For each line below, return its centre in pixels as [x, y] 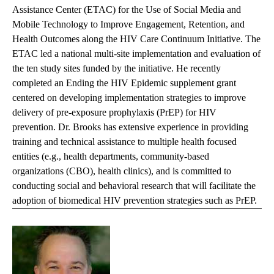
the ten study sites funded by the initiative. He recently [117, 68]
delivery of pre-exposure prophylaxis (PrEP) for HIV [114, 113]
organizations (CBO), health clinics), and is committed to [122, 171]
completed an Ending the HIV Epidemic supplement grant [124, 83]
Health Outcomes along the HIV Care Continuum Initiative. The [136, 39]
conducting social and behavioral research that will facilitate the [134, 186]
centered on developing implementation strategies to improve [129, 98]
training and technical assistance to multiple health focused [124, 142]
